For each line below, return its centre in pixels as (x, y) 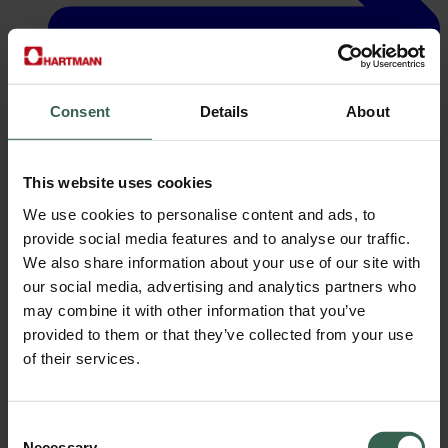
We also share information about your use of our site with (222, 262)
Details (224, 111)
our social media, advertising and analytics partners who (219, 286)
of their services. (81, 358)
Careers (72, 218)
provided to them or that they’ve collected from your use (218, 334)
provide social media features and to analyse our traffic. (217, 238)
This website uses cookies (118, 182)
